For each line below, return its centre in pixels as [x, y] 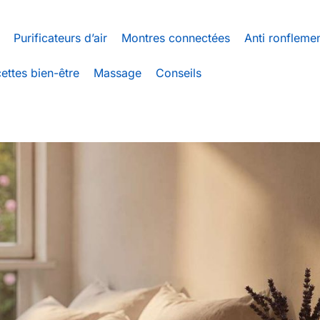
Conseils [179, 73]
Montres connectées [176, 38]
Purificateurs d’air [60, 38]
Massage [117, 73]
